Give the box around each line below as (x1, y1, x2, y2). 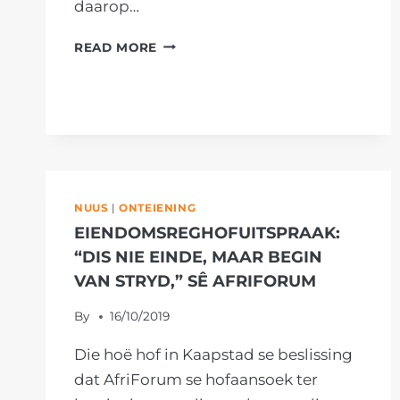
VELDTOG (156, 76, 221, 91)
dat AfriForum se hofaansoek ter (74, 371, 318, 389)
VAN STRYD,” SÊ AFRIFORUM (74, 271, 316, 292)
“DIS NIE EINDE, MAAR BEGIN (74, 247, 322, 268)
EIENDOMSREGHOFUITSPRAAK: (74, 223, 340, 244)
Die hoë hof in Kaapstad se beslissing (74, 346, 353, 364)
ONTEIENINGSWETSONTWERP (156, 117, 362, 132)
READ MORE (74, 39, 158, 54)
